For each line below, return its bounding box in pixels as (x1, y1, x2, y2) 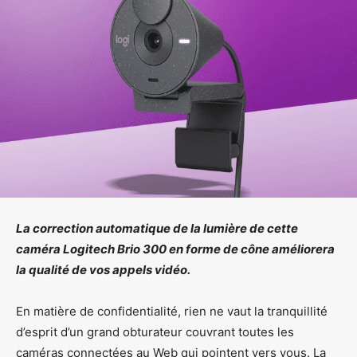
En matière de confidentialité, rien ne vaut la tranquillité (16, 303, 328, 319)
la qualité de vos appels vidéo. (16, 261, 190, 277)
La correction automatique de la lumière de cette (16, 220, 298, 236)
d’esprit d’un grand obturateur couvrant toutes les (16, 324, 294, 339)
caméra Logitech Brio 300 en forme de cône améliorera (16, 241, 335, 257)
